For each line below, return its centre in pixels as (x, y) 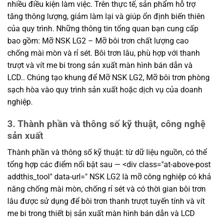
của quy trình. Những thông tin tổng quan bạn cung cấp (103, 28)
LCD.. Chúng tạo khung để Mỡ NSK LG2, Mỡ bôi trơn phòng (109, 77)
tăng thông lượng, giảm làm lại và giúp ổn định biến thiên (106, 16)
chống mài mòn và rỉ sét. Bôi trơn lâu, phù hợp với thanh (104, 53)
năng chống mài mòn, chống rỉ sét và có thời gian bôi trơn (107, 189)
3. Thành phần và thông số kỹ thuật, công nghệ (106, 124)
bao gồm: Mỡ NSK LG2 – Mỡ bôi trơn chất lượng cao (98, 41)
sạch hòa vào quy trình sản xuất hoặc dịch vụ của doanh (105, 89)
